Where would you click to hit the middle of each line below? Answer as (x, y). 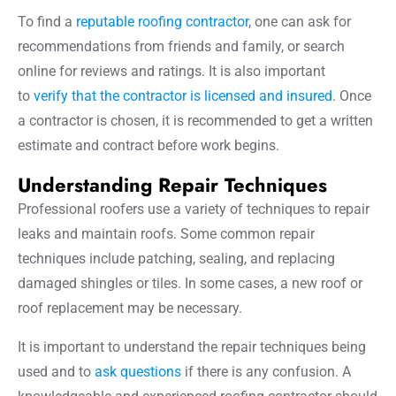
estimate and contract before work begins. (148, 145)
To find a (47, 21)
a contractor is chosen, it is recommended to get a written (195, 120)
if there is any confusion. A (266, 371)
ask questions (138, 371)
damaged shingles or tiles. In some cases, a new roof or (190, 283)
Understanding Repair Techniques (172, 184)
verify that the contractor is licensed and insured (183, 95)
